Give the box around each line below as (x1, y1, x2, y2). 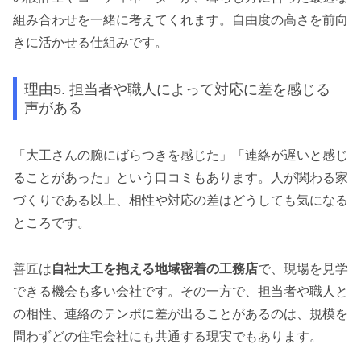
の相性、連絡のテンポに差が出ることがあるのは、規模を (13, 306, 348, 321)
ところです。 (13, 215, 90, 230)
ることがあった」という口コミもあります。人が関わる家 (13, 170, 348, 185)
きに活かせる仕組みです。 (13, 35, 168, 50)
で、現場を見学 (258, 261, 348, 276)
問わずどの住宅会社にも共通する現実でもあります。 (13, 329, 322, 343)
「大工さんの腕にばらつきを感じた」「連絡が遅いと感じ (13, 147, 348, 162)
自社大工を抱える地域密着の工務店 (52, 261, 258, 276)
